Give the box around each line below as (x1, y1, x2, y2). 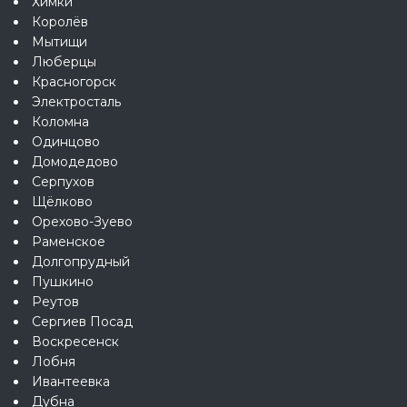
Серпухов (32, 174, 94, 191)
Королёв (32, 14, 88, 31)
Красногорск (32, 74, 116, 91)
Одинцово (32, 134, 100, 151)
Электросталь (32, 94, 121, 111)
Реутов (32, 293, 79, 311)
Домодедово (32, 154, 118, 171)
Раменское (32, 233, 105, 251)
